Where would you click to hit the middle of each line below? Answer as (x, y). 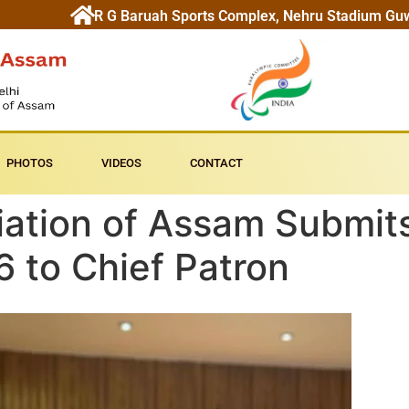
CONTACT (216, 163)
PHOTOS (30, 163)
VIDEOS (121, 163)
